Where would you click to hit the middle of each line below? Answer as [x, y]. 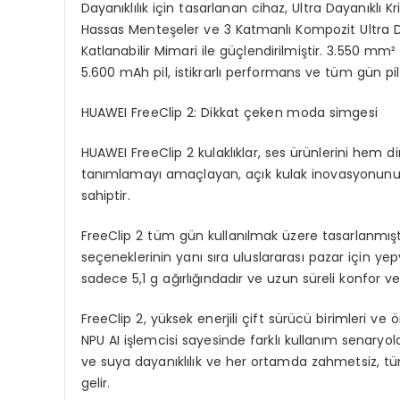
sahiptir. [105, 195]
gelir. [96, 383]
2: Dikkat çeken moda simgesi [280, 112]
